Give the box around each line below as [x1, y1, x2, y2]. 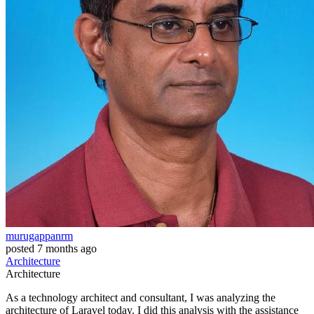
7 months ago [37, 243, 97, 255]
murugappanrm [6, 230, 73, 243]
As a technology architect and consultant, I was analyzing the [6, 292, 275, 304]
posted [6, 243, 34, 255]
